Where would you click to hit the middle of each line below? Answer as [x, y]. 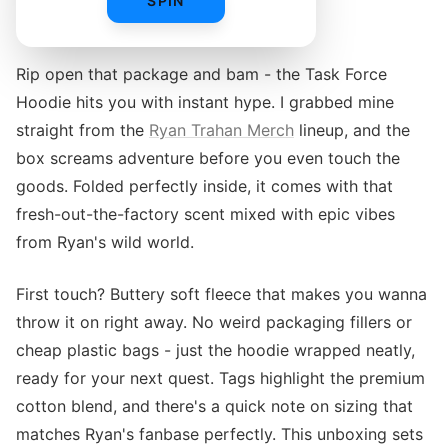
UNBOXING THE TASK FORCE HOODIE [131, 25]
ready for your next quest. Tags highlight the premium [220, 378]
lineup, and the [352, 130]
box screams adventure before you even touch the [208, 158]
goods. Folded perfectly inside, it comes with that [204, 186]
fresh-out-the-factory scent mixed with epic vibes [205, 214]
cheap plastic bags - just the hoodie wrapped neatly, [215, 350]
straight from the [82, 130]
